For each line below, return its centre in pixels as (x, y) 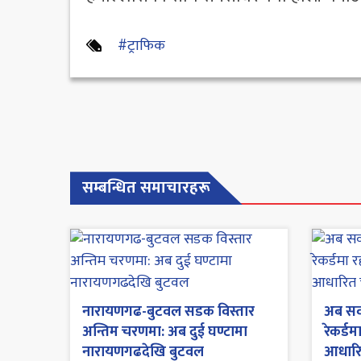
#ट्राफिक (141, 46)
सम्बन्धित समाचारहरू (146, 188)
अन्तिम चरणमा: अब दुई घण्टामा (165, 332)
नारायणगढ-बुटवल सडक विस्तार (168, 312)
